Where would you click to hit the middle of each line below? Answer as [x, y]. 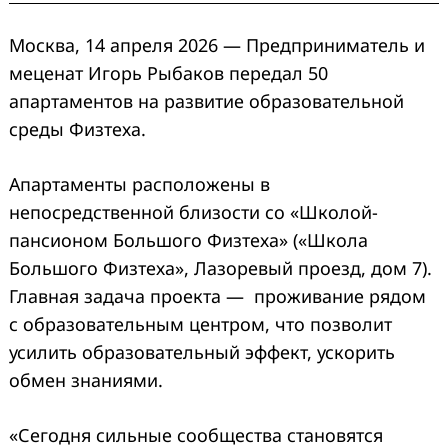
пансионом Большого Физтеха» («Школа [188, 239]
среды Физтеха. [77, 128]
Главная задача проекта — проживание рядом [217, 295]
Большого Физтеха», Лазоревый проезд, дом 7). [220, 267]
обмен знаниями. [86, 379]
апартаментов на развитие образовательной [206, 100]
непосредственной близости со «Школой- [193, 211]
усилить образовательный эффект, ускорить [202, 351]
